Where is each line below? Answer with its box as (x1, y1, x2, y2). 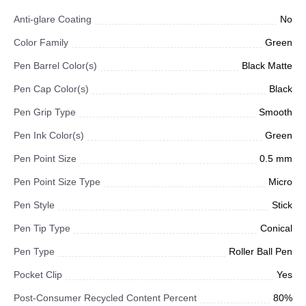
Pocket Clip (14, 269, 62, 280)
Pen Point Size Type (14, 176, 100, 187)
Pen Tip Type (14, 223, 70, 234)
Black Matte (242, 60, 292, 71)
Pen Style (14, 199, 55, 210)
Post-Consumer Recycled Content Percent (14, 292, 197, 303)
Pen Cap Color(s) (14, 83, 89, 94)
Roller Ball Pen (229, 246, 292, 257)
